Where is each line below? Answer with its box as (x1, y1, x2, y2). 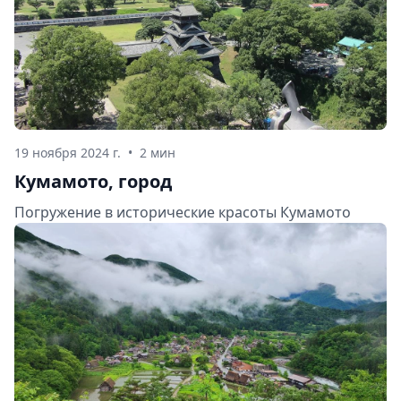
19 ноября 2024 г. (14, 143, 121, 161)
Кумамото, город (14, 168, 172, 193)
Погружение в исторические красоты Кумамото (14, 201, 351, 222)
